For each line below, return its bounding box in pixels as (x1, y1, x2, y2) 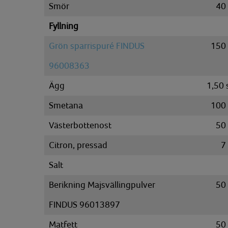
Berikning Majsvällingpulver (49, 180, 155, 190)
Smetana (49, 100, 83, 110)
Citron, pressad (49, 140, 107, 150)
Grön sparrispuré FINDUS (49, 41, 145, 51)
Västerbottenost (49, 120, 111, 130)
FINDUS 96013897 (49, 199, 120, 210)
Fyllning (49, 21, 78, 31)
